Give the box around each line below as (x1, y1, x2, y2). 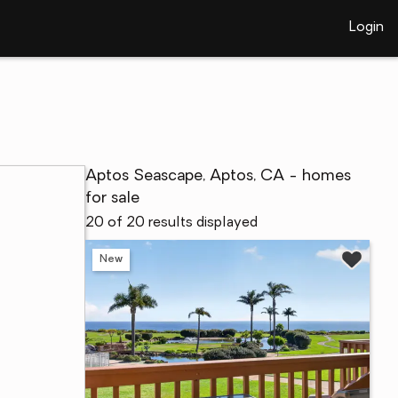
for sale (85, 190, 139, 207)
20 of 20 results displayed (85, 216, 258, 230)
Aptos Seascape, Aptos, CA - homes (85, 168, 351, 185)
